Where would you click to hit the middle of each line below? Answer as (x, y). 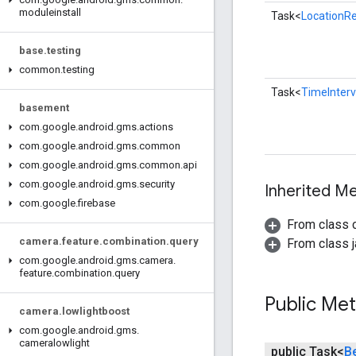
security (157, 184)
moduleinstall (50, 12)
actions (156, 127)
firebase (97, 203)
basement (44, 108)
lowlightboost (96, 311)
